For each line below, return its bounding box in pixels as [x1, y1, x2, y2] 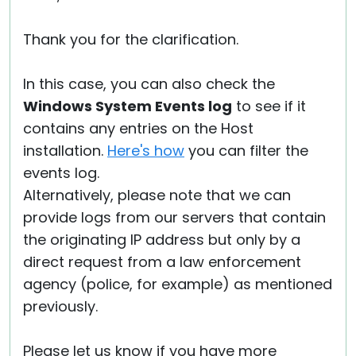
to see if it [232, 96, 306, 116]
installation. [23, 141, 107, 161]
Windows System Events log [23, 96, 232, 116]
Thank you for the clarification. [23, 29, 238, 49]
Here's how [107, 141, 184, 161]
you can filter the [184, 141, 308, 161]
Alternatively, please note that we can [23, 185, 291, 205]
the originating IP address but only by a [23, 230, 300, 250]
